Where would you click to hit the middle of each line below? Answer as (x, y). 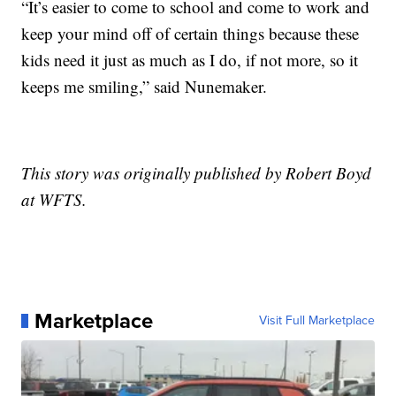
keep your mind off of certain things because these (190, 33)
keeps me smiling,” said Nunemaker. (145, 86)
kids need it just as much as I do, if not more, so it (190, 59)
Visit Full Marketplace (316, 320)
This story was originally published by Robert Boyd (197, 172)
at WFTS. (54, 199)
